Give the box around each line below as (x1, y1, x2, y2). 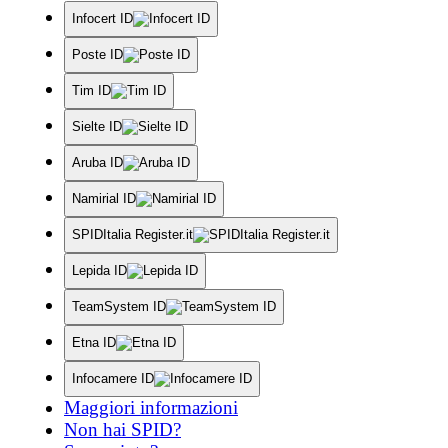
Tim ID (72, 82, 111, 98)
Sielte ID (72, 118, 122, 134)
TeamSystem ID (72, 298, 166, 314)
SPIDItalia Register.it (72, 226, 193, 242)
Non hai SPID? (64, 418, 181, 440)
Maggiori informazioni (64, 396, 238, 418)
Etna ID (72, 334, 116, 350)
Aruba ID (72, 154, 123, 170)
